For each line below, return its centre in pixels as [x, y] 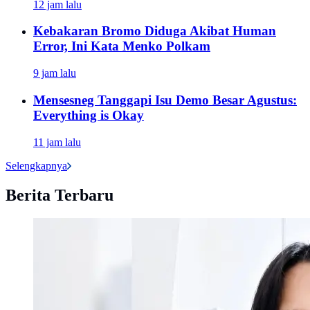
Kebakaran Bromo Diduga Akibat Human [155, 31]
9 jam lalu [55, 73]
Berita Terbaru [60, 195]
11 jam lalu [57, 142]
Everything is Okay [89, 115]
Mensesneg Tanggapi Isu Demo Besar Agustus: [165, 100]
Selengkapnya [36, 165]
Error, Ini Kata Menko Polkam [122, 46]
